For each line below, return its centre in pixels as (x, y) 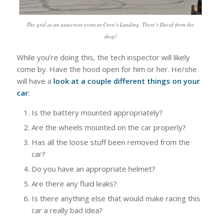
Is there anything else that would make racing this (116, 198)
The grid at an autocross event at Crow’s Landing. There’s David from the (110, 25)
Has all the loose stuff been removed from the (110, 142)
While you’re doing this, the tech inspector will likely (103, 57)
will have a (35, 81)
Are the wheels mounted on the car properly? (109, 127)
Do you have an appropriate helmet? (93, 168)
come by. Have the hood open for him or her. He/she (107, 69)
